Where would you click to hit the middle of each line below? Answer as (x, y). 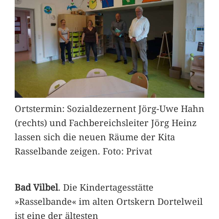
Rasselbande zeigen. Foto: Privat (83, 151)
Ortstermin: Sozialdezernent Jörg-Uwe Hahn (109, 109)
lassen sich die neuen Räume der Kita (95, 137)
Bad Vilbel (36, 187)
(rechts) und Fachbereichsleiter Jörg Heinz (105, 123)
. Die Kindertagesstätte (106, 187)
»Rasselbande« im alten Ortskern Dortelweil (109, 201)
